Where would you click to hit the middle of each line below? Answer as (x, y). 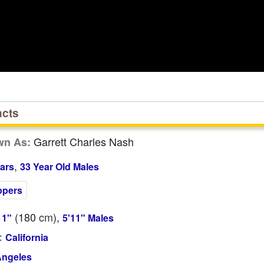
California (27, 237)
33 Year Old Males (59, 166)
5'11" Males (88, 218)
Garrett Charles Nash (82, 141)
